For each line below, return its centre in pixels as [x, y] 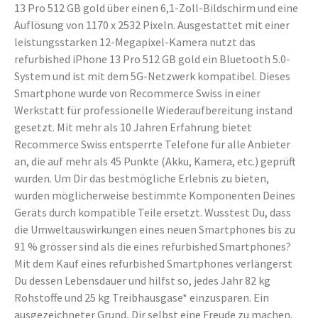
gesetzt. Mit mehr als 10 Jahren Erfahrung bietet [133, 127]
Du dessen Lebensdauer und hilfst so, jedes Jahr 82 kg [142, 280]
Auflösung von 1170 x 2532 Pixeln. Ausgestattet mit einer [152, 25]
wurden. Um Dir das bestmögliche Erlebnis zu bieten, [142, 178]
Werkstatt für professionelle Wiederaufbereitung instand [153, 110]
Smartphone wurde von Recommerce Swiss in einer [137, 93]
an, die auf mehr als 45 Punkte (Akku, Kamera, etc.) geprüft [155, 161]
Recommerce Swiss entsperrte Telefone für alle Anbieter [152, 144]
